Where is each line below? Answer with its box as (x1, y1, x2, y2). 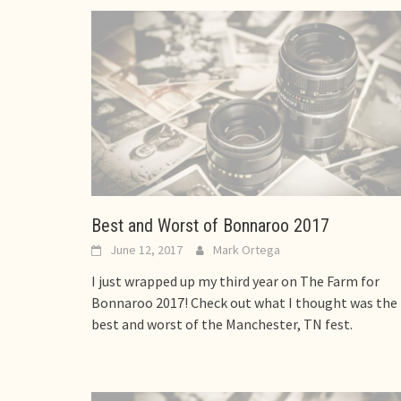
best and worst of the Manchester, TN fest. (91, 314, 353, 333)
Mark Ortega (213, 241, 280, 258)
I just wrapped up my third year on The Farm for (91, 271, 380, 290)
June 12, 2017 (110, 241, 183, 258)
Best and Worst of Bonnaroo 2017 (91, 214, 329, 236)
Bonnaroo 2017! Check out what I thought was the (91, 293, 397, 311)
